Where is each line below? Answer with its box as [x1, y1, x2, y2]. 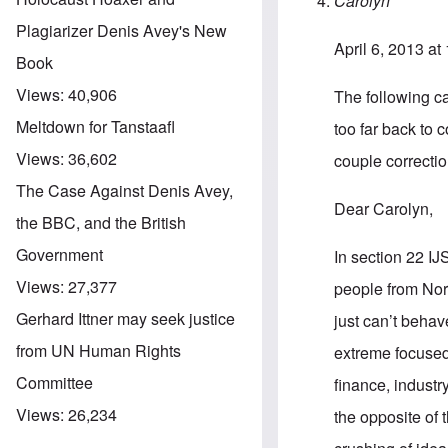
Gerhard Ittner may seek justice [16, 306, 235, 330]
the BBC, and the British [16, 210, 186, 234]
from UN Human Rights [16, 338, 181, 362]
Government [16, 242, 103, 266]
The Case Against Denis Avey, [16, 178, 233, 202]
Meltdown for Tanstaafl [16, 114, 175, 138]
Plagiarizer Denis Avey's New [16, 18, 227, 42]
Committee [16, 370, 93, 394]
